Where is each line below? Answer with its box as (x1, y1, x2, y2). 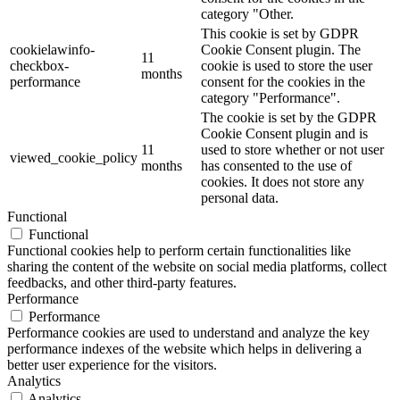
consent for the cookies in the (201, 73, 365, 89)
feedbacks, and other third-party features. (7, 274, 237, 290)
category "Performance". (201, 89, 340, 105)
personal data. (201, 189, 279, 205)
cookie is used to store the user (201, 57, 372, 73)
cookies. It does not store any (201, 173, 364, 189)
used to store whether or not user (201, 141, 384, 157)
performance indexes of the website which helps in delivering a (7, 340, 362, 356)
